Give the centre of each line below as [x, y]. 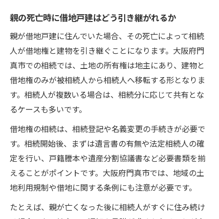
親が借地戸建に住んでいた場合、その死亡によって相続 [107, 35]
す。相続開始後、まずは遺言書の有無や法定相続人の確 [107, 143]
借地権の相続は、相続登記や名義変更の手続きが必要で [108, 128]
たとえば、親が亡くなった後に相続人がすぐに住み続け [108, 207]
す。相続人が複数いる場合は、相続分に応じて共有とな [107, 94]
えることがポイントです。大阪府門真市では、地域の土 [107, 172]
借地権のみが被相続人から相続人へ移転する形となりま [108, 79]
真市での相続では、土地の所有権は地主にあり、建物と [107, 65]
